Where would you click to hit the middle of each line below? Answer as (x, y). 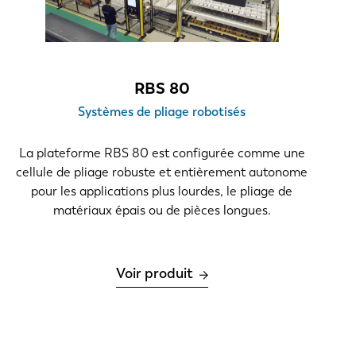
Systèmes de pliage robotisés (162, 112)
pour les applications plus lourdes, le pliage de (162, 192)
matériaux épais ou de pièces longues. (162, 211)
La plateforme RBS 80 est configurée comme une (162, 153)
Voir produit (154, 274)
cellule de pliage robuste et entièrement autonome (162, 172)
